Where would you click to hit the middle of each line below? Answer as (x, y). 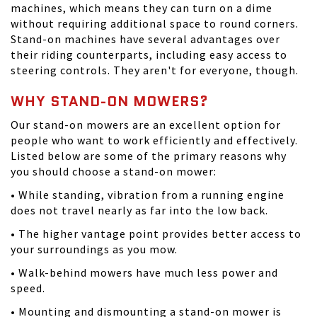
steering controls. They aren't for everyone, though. (155, 70)
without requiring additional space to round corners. (155, 24)
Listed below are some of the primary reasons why (149, 156)
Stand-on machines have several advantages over (145, 39)
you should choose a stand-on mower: (114, 172)
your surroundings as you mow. (94, 249)
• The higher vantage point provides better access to (156, 234)
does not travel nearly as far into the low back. (139, 211)
